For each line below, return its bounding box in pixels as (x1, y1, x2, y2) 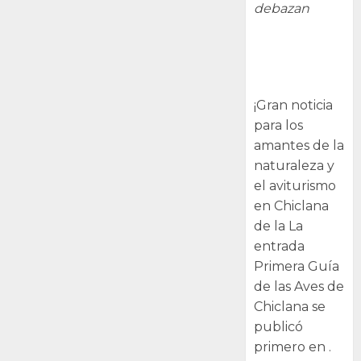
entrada (254, 238, 305, 254)
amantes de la (254, 137, 345, 153)
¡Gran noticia (254, 97, 334, 113)
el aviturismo (254, 177, 337, 193)
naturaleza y (254, 157, 335, 173)
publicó (254, 318, 304, 334)
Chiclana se (254, 298, 326, 314)
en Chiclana (254, 197, 330, 214)
